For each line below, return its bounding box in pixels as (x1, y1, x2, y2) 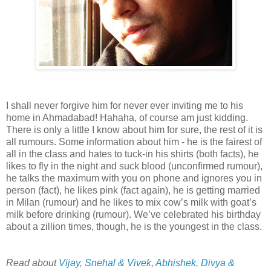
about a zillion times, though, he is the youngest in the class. (6, 221, 262, 232)
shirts (171, 149, 194, 160)
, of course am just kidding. (134, 113, 248, 123)
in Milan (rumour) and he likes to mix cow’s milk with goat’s (6, 197, 256, 208)
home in (6, 113, 42, 123)
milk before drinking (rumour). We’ (6, 209, 151, 220)
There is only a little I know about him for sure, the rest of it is (6, 125, 263, 135)
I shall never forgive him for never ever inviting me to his (6, 100, 243, 111)
